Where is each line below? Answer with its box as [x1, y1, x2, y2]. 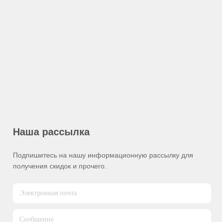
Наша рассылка [13, 126, 90, 137]
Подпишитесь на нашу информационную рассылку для [13, 151, 193, 159]
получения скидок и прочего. [13, 162, 107, 170]
